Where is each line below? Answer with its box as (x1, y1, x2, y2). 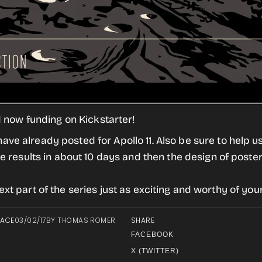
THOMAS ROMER (57, 215, 116, 225)
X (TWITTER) (131, 247, 179, 255)
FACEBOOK (131, 230, 174, 239)
